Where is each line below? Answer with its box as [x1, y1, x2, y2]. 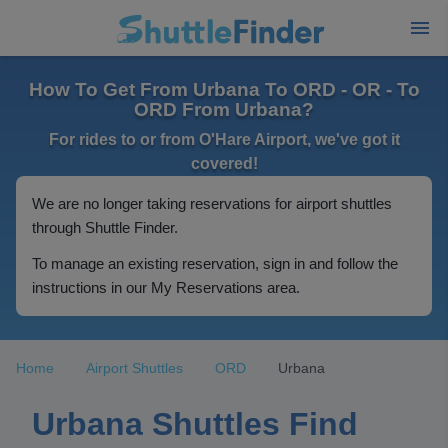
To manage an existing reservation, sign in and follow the [32, 255, 398, 272]
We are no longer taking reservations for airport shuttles [32, 195, 392, 212]
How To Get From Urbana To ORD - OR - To [28, 79, 420, 100]
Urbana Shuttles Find [32, 406, 358, 442]
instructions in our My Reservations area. [32, 279, 300, 296]
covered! [190, 155, 258, 172]
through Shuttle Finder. [32, 219, 178, 236]
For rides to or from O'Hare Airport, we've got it [48, 131, 400, 148]
